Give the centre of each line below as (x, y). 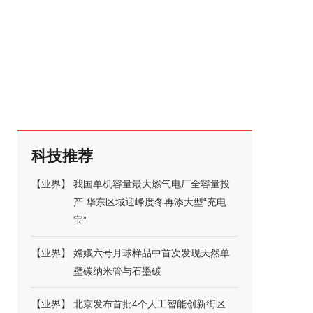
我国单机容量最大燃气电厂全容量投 (152, 184)
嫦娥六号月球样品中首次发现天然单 (152, 253)
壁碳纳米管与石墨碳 (117, 271)
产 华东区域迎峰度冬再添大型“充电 (150, 202)
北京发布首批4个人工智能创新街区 (150, 304)
